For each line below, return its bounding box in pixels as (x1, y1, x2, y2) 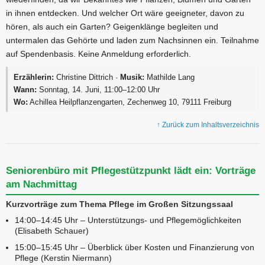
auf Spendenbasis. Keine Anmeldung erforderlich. (6, 49, 191, 59)
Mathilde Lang (144, 72, 195, 82)
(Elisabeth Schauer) (15, 226, 89, 236)
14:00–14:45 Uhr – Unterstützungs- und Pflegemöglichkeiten (15, 215, 241, 225)
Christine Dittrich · (54, 72, 121, 82)
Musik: (120, 72, 145, 82)
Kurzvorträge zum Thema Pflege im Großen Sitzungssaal (6, 199, 233, 209)
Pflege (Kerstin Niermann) (15, 253, 112, 263)
